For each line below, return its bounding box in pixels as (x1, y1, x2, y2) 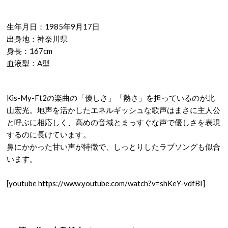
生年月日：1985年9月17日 (7, 22, 100, 31)
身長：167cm (7, 46, 52, 55)
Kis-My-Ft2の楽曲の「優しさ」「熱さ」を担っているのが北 (7, 93, 215, 102)
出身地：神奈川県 (7, 34, 68, 43)
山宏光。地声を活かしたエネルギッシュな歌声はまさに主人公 (7, 105, 220, 115)
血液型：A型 (7, 59, 50, 68)
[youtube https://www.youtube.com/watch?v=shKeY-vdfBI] (7, 179, 205, 188)
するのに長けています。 (7, 130, 91, 139)
